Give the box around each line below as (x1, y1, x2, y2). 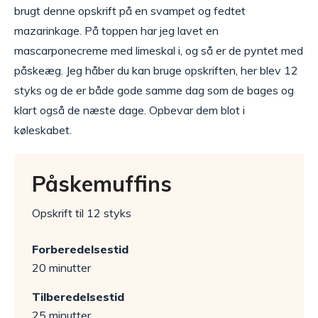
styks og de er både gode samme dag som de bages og (14, 83, 294, 97)
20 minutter (32, 261, 91, 275)
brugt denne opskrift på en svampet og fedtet (14, 4, 246, 18)
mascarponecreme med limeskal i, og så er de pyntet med (14, 43, 303, 57)
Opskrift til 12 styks (32, 206, 131, 220)
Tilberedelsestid (32, 290, 124, 304)
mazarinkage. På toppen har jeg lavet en (14, 23, 219, 38)
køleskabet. (14, 123, 72, 137)
